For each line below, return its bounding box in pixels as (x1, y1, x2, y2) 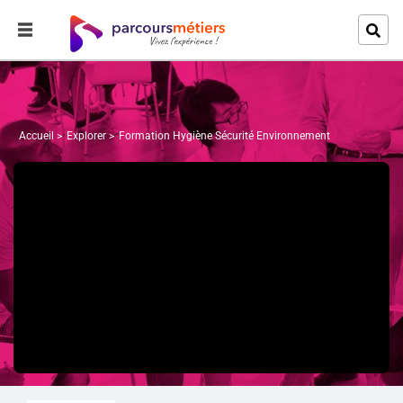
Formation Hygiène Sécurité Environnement (118, 130, 330, 142)
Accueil (19, 130, 54, 142)
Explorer (66, 130, 106, 142)
